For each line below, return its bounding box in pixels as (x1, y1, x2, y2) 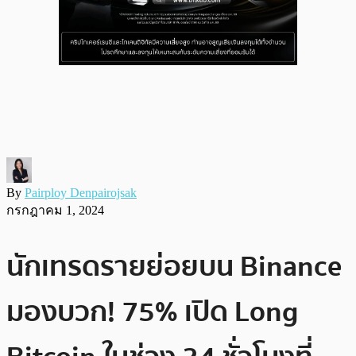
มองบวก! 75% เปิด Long (6, 288, 299, 335)
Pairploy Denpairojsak (25, 185, 137, 199)
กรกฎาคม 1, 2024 (6, 203, 104, 217)
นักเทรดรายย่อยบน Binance (6, 243, 342, 289)
